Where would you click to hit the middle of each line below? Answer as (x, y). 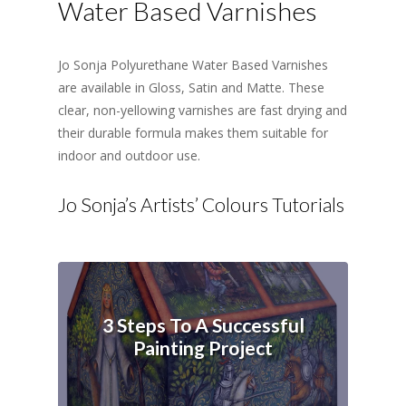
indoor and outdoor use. (129, 155)
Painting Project (203, 348)
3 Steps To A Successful (203, 325)
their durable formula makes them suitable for (193, 133)
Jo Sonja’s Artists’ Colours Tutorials (201, 205)
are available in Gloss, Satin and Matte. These (191, 87)
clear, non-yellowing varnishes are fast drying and (203, 110)
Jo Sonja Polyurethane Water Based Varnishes (193, 65)
